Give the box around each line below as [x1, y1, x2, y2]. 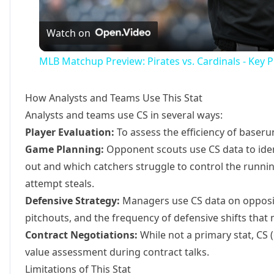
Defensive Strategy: [25, 193, 120, 207]
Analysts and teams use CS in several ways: [25, 108, 223, 122]
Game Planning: [25, 142, 104, 156]
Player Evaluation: [25, 125, 114, 139]
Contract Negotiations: [25, 228, 138, 242]
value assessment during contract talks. [25, 245, 209, 259]
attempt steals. [25, 176, 94, 190]
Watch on [46, 26, 91, 40]
